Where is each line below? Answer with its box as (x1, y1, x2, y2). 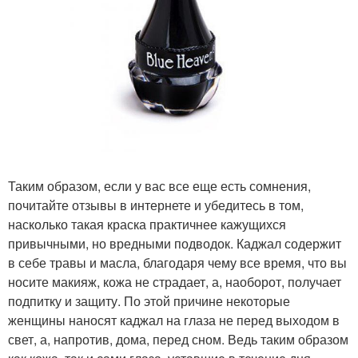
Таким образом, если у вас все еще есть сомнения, (8, 176, 311, 195)
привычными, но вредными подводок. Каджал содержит (8, 233, 341, 253)
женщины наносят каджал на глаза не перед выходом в (8, 310, 340, 329)
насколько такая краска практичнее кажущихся (8, 214, 286, 233)
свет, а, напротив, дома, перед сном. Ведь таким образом (8, 329, 348, 348)
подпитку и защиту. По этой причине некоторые (8, 291, 290, 310)
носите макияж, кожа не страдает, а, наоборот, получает (8, 272, 341, 291)
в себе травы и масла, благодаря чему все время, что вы (8, 253, 347, 272)
